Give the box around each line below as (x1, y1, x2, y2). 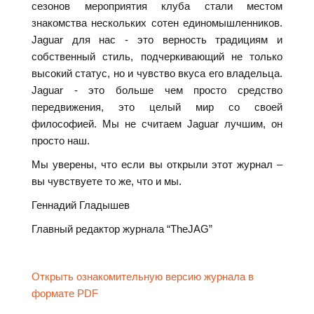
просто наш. (32, 135, 90, 147)
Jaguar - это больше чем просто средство (32, 84, 282, 97)
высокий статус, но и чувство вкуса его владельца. (32, 67, 282, 80)
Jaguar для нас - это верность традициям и (32, 34, 282, 46)
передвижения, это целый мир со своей (32, 101, 282, 114)
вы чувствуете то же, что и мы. (32, 175, 182, 188)
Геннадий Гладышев (32, 199, 130, 212)
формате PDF (32, 287, 98, 300)
